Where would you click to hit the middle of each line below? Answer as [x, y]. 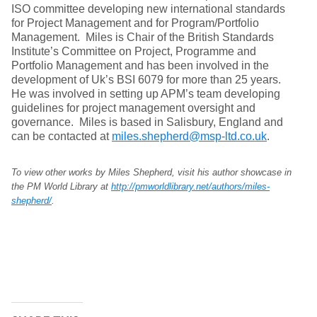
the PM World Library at [61, 187]
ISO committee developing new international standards [148, 9]
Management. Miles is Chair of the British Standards [143, 38]
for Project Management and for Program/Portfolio [135, 23]
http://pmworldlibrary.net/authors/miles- [190, 187]
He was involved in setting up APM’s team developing [146, 94]
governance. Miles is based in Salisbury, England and [147, 122]
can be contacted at [62, 137]
